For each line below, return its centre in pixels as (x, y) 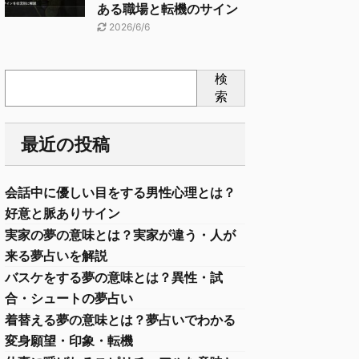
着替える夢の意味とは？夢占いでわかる (120, 320)
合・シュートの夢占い (69, 298)
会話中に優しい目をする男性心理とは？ (120, 192)
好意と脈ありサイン (63, 213)
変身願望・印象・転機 (69, 341)
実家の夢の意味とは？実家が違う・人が (120, 235)
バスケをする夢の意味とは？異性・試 (114, 277)
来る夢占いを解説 (56, 256)
